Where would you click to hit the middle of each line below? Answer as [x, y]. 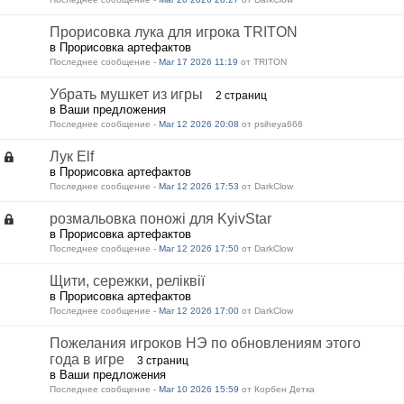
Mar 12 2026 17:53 [199, 186]
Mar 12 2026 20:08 [199, 124]
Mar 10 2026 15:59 [199, 389]
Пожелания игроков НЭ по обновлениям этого [205, 343]
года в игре [87, 359]
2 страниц [241, 95]
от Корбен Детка [277, 389]
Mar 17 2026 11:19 [198, 62]
